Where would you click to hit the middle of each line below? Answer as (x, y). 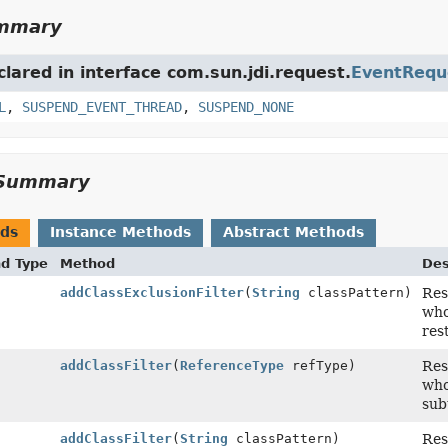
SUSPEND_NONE (245, 107)
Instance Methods (120, 232)
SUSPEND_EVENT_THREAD (101, 107)
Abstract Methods (293, 232)
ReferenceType (231, 365)
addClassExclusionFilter (151, 292)
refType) (319, 365)
